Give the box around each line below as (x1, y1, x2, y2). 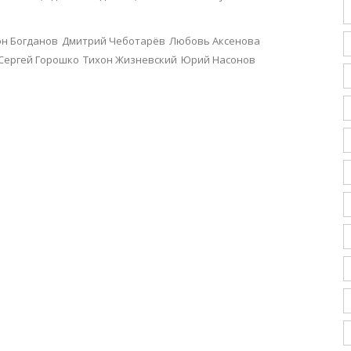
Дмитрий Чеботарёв (62, 34, 165, 48)
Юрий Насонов (181, 52, 255, 67)
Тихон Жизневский (83, 52, 177, 67)
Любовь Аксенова (169, 34, 260, 48)
